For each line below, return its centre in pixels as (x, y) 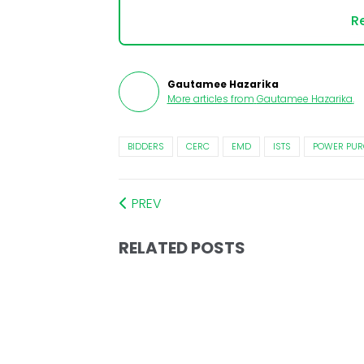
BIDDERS (145, 147)
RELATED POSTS (182, 248)
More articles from (210, 99)
